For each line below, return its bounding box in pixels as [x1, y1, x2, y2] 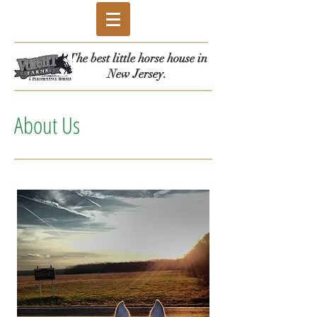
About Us [14, 110, 80, 140]
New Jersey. [108, 67, 167, 81]
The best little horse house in [67, 51, 207, 66]
